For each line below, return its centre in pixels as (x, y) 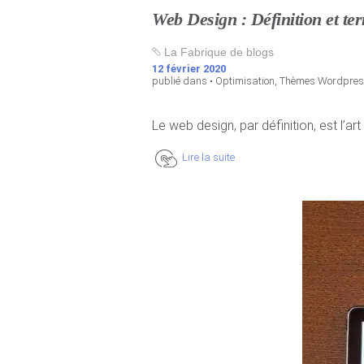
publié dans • (184, 81)
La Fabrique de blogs (217, 52)
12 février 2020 (189, 69)
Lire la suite (208, 157)
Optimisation (245, 81)
